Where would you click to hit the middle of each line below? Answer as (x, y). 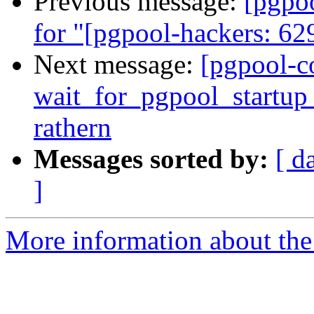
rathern (73, 128)
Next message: (117, 64)
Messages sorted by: (151, 159)
